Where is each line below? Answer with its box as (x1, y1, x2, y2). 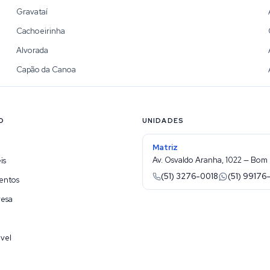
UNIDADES (142, 116, 184, 125)
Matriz (152, 142, 178, 152)
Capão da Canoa (16, 64, 76, 75)
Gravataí (16, 7, 48, 17)
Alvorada (16, 45, 48, 55)
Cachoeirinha (16, 26, 65, 36)
